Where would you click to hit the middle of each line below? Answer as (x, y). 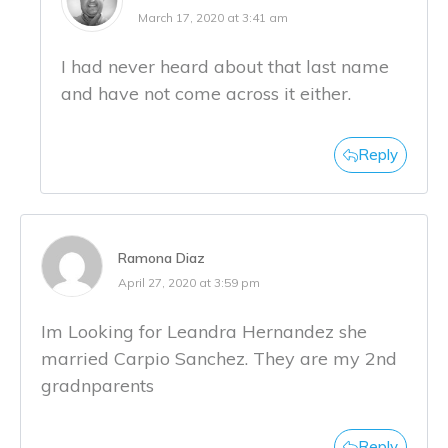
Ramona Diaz (161, 257)
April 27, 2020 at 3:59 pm (189, 282)
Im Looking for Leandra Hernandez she (204, 331)
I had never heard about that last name (225, 66)
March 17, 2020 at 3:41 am (213, 17)
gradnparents (97, 385)
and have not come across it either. (206, 93)
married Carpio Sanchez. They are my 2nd (219, 358)
